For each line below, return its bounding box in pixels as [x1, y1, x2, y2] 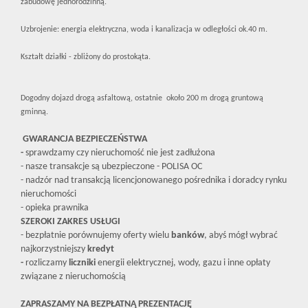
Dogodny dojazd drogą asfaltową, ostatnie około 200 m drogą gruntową [21, 94, 263, 103]
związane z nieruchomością [21, 272, 126, 283]
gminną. [21, 108, 48, 117]
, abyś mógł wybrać [204, 230, 278, 241]
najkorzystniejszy [21, 244, 87, 255]
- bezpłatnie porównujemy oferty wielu [21, 230, 171, 241]
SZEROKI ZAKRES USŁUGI [21, 217, 120, 228]
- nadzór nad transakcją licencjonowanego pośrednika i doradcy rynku [21, 175, 287, 186]
